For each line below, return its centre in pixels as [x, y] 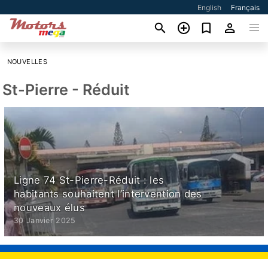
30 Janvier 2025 [45, 220]
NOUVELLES [27, 62]
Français [246, 7]
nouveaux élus [49, 207]
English [210, 7]
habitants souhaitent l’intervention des [108, 194]
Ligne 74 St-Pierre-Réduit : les [89, 180]
